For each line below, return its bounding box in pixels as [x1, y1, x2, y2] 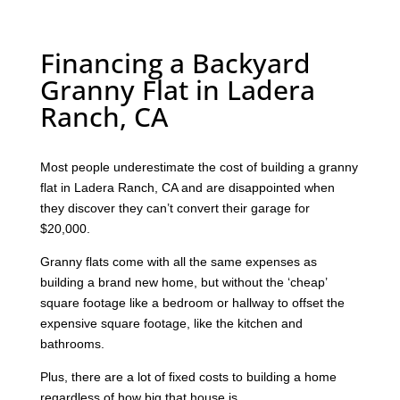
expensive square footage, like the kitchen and [39, 315, 303, 330]
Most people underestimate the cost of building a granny [39, 159, 358, 174]
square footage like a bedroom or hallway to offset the [39, 295, 345, 310]
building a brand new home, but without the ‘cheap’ [39, 274, 327, 289]
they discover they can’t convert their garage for [39, 200, 310, 215]
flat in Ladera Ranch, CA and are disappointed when [39, 179, 335, 195]
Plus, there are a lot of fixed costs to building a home [39, 369, 337, 384]
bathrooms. [39, 336, 104, 351]
